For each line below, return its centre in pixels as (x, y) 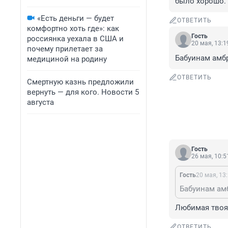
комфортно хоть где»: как (73, 28)
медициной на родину (67, 59)
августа (40, 102)
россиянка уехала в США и (75, 39)
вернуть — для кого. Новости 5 (83, 92)
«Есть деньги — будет (76, 18)
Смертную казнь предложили (80, 82)
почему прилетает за (65, 49)
